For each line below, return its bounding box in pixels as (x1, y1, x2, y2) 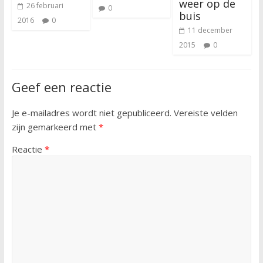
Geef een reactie (11, 78, 112, 96)
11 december (188, 25, 233, 36)
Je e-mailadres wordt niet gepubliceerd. (11, 107, 171, 119)
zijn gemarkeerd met (11, 121, 99, 133)
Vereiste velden (173, 107, 238, 119)
